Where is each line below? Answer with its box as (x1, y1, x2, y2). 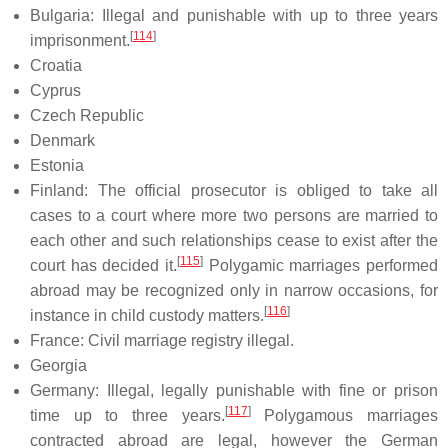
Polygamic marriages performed (203, 256, 438, 274)
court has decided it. (30, 256, 177, 274)
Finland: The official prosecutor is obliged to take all (30, 181, 438, 199)
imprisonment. (30, 31, 130, 49)
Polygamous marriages (250, 406, 439, 424)
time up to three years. (30, 406, 225, 424)
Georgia (30, 356, 87, 374)
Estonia (30, 156, 84, 174)
